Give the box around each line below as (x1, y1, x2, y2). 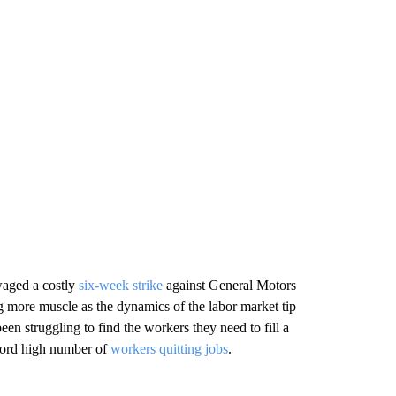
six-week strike (78, 278, 163, 293)
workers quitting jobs (110, 341, 228, 356)
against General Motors (162, 278, 296, 293)
